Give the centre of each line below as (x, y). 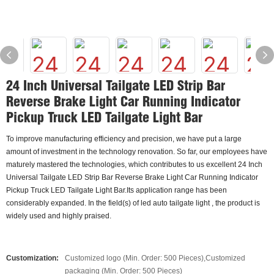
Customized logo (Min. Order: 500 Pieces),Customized (155, 258)
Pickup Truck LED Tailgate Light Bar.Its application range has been (117, 190)
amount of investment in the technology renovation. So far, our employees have (137, 152)
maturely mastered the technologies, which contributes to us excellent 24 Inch (134, 165)
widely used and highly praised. (59, 216)
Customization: (32, 258)
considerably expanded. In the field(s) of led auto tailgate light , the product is (133, 203)
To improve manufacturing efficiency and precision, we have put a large (124, 139)
